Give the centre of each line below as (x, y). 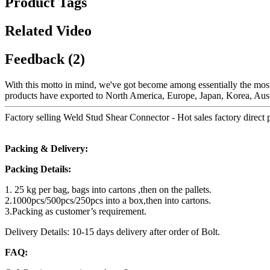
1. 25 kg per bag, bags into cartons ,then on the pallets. (108, 190)
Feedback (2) (45, 59)
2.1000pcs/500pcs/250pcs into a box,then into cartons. (108, 201)
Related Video (48, 31)
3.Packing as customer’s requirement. (76, 212)
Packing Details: (38, 169)
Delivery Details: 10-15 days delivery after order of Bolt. (112, 232)
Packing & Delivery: (46, 149)
